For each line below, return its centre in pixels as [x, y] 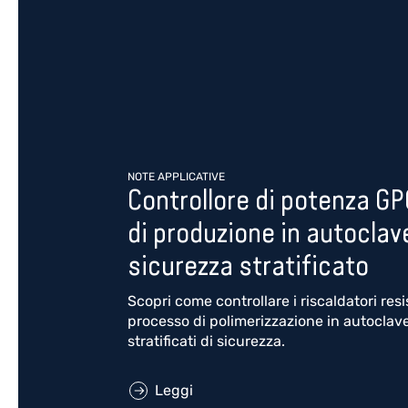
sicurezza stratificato [248, 265]
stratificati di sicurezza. [206, 341]
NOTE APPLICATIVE [176, 177]
